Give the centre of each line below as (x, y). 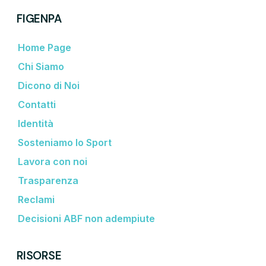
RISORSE (39, 256)
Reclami (36, 200)
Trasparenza (48, 181)
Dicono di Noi (49, 86)
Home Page (45, 48)
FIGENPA (39, 19)
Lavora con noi (53, 162)
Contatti (37, 105)
